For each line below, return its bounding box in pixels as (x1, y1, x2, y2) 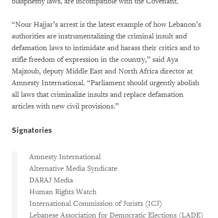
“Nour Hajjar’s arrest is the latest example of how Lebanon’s (12, 19, 201, 29)
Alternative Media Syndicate (29, 163, 117, 173)
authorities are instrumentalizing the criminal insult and (12, 31, 187, 41)
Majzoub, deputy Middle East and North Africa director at (12, 66, 193, 76)
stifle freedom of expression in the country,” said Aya (12, 54, 178, 64)
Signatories (12, 124, 52, 135)
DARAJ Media (29, 175, 73, 185)
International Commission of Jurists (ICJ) (29, 199, 162, 208)
